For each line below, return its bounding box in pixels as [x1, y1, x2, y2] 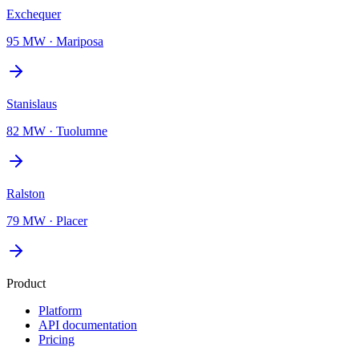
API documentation [38, 317, 137, 332]
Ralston [6, 186, 45, 200]
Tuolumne [56, 123, 107, 138]
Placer [56, 213, 87, 228]
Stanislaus [6, 96, 57, 111]
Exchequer [6, 6, 61, 21]
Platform [38, 303, 82, 317]
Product [6, 276, 46, 290]
